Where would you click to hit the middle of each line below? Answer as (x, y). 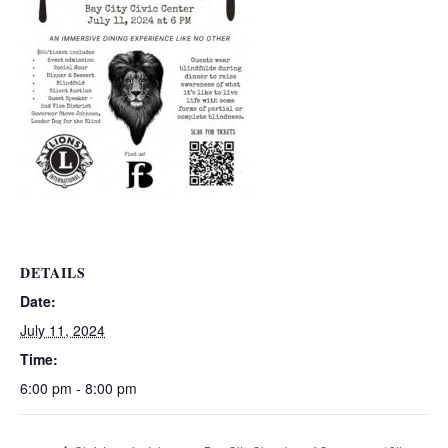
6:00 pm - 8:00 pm (78, 388)
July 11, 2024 (62, 330)
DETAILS (53, 272)
